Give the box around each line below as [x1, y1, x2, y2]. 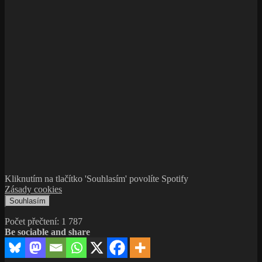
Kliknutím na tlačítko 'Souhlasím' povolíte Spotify [5, 173, 191, 184]
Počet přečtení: [5, 216, 59, 226]
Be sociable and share [5, 226, 90, 237]
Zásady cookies [5, 184, 62, 194]
